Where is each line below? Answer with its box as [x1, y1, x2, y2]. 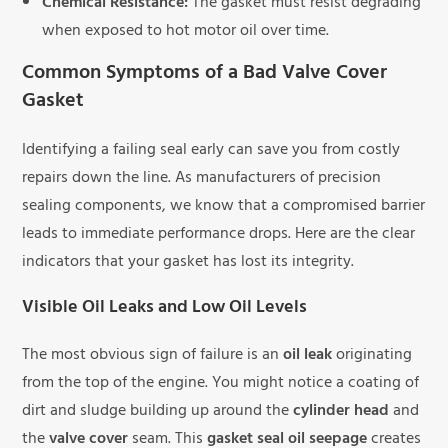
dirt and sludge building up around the [22, 397, 294, 428]
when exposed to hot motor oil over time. [42, 17, 330, 48]
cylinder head [293, 397, 390, 428]
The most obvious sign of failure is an [22, 341, 284, 372]
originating [332, 341, 413, 372]
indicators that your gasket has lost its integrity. [22, 248, 355, 279]
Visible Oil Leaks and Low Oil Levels [22, 292, 308, 327]
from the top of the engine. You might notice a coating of [22, 369, 420, 400]
